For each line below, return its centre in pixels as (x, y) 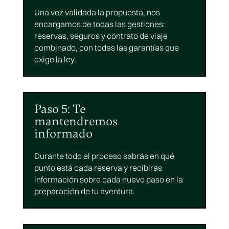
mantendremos (76, 122)
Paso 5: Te (60, 109)
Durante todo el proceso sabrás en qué (104, 156)
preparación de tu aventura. (84, 191)
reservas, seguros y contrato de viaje (101, 36)
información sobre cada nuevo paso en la (108, 180)
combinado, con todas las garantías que (106, 48)
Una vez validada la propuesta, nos (97, 13)
